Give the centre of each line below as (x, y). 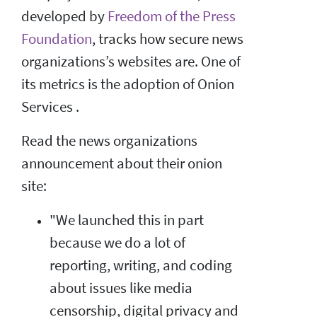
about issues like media (121, 288)
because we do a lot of (117, 242)
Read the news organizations (109, 140)
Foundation (57, 39)
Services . (50, 106)
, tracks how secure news (168, 39)
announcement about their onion (122, 163)
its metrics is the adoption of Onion (128, 84)
